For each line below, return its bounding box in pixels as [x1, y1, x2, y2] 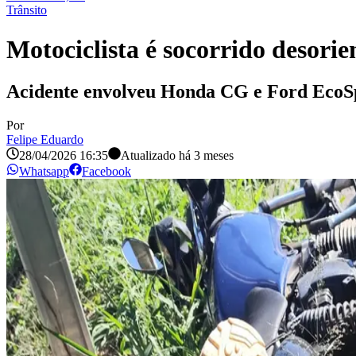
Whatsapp [19, 164, 69, 179]
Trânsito [6, 3, 47, 17]
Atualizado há [121, 149, 191, 163]
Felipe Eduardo [6, 133, 83, 147]
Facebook [82, 164, 131, 179]
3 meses [194, 149, 234, 163]
